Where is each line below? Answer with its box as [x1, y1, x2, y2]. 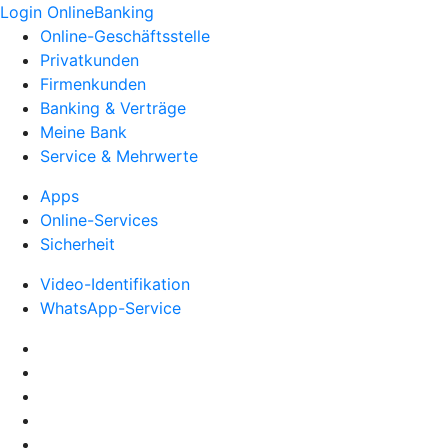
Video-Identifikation [40, 274, 190, 294]
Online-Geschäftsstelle [40, 26, 210, 46]
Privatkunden [40, 50, 139, 70]
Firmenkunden [40, 74, 146, 94]
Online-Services [40, 210, 158, 230]
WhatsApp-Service [40, 298, 181, 318]
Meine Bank [40, 122, 127, 142]
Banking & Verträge [40, 98, 186, 118]
